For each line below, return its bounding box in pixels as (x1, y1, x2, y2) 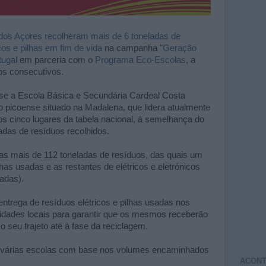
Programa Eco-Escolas (95, 55, 186, 65)
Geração (163, 43, 197, 53)
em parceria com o (17, 55, 95, 65)
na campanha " (102, 43, 163, 53)
